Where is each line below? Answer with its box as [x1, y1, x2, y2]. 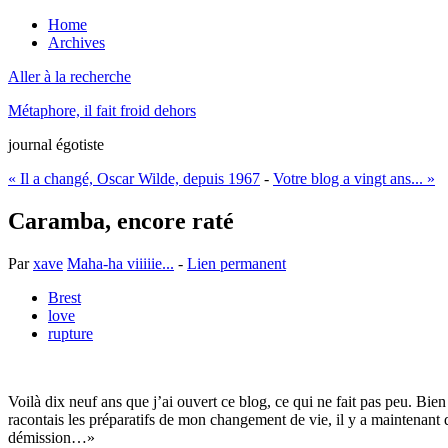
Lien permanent [187, 254, 286, 272]
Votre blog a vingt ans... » [273, 170, 435, 187]
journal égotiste [8, 136, 104, 153]
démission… [8, 428, 87, 446]
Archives [48, 34, 105, 51]
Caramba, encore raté [8, 207, 234, 234]
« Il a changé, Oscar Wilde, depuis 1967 [8, 170, 260, 187]
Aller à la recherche [8, 68, 131, 85]
